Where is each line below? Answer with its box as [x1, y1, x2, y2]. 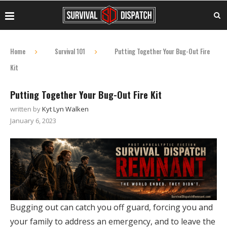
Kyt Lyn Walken [42, 104, 89, 113]
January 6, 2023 [10, 116, 56, 125]
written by [10, 104, 42, 113]
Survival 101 [55, 46, 85, 56]
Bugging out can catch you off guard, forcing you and [10, 202, 213, 213]
